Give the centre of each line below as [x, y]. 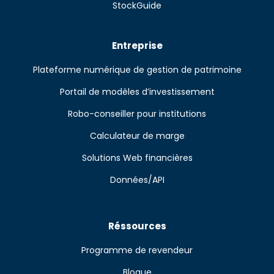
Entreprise [137, 46]
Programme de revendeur [137, 250]
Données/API [137, 180]
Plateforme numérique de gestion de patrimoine [137, 70]
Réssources [137, 226]
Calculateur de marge [137, 136]
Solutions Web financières [137, 158]
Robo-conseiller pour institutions [137, 114]
